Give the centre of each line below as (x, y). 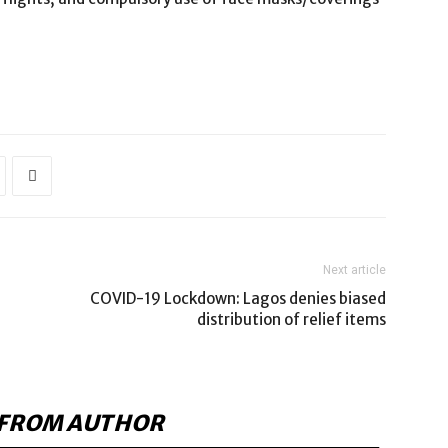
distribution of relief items (291, 319)
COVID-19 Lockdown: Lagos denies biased (238, 298)
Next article (354, 270)
